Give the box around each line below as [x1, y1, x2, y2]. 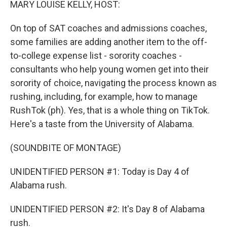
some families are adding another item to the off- [10, 36, 207, 47]
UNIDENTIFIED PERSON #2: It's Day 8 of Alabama [10, 204, 205, 214]
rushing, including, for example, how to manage [10, 91, 198, 102]
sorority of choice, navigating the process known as [10, 78, 217, 88]
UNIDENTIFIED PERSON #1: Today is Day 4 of [10, 166, 190, 177]
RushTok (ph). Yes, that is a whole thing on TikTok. [10, 105, 210, 116]
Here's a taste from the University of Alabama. [10, 119, 194, 129]
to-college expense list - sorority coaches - [10, 50, 182, 61]
